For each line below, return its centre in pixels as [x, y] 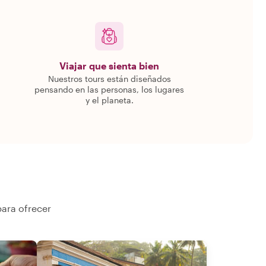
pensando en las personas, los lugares [109, 89]
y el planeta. [109, 100]
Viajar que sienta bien [109, 66]
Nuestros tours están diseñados [109, 79]
